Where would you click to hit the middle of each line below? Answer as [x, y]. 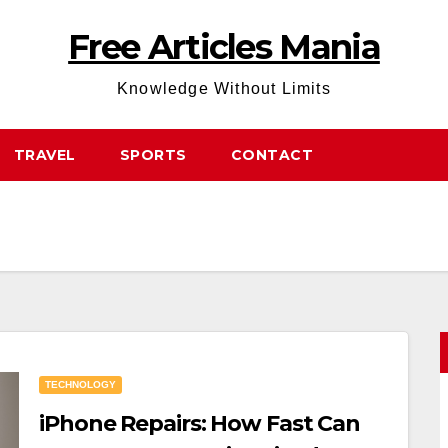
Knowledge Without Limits [224, 88]
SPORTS [153, 155]
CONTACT [271, 155]
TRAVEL [44, 155]
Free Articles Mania [224, 47]
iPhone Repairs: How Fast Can [200, 423]
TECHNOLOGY [80, 384]
